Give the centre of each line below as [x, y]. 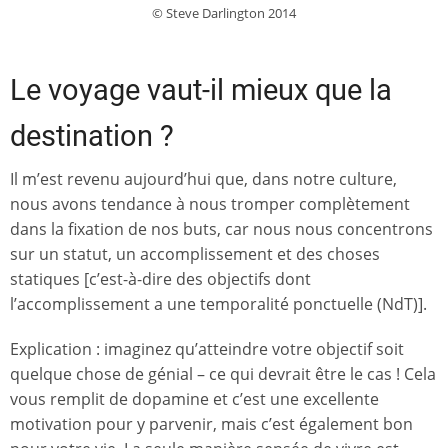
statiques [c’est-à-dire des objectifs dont [160, 279]
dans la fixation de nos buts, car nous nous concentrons [221, 229]
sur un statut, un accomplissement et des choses [195, 254]
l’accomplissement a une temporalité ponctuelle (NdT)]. [218, 304]
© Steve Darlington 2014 [224, 12]
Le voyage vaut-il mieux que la [201, 90]
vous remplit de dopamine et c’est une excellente [194, 398]
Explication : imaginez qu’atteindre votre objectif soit [207, 348]
